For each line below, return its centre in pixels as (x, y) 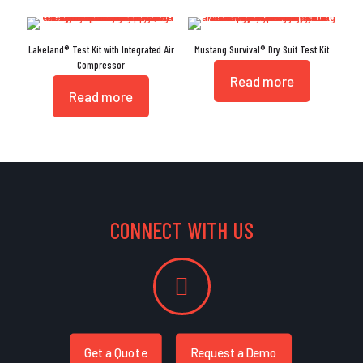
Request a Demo (234, 352)
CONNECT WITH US (181, 230)
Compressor (101, 65)
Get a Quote (116, 352)
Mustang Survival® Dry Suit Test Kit (262, 49)
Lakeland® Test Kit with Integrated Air (101, 49)
